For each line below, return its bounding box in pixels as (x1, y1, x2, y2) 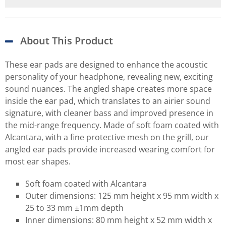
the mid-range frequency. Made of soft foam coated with (5, 119, 219, 131)
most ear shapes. (5, 155, 71, 167)
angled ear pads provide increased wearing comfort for (5, 143, 215, 155)
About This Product (20, 33, 113, 47)
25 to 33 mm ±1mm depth (25, 202, 124, 213)
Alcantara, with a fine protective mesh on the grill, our (5, 131, 209, 143)
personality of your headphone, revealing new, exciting (5, 71, 213, 82)
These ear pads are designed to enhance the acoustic (5, 59, 208, 70)
